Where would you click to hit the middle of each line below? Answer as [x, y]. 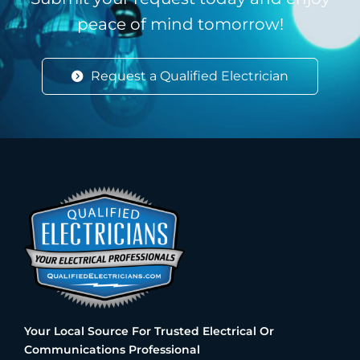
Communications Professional [112, 349]
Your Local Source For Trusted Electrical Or [149, 331]
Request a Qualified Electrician [190, 76]
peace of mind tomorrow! [180, 25]
